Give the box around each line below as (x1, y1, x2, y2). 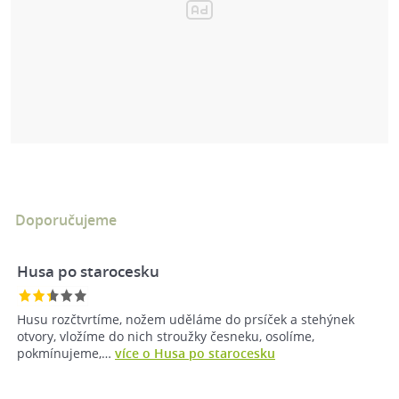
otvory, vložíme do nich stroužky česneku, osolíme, (17, 328, 314, 346)
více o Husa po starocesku (115, 345, 275, 362)
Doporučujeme (15, 210, 117, 231)
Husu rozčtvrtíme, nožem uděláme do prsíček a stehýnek (17, 311, 354, 329)
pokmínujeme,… (17, 345, 115, 362)
